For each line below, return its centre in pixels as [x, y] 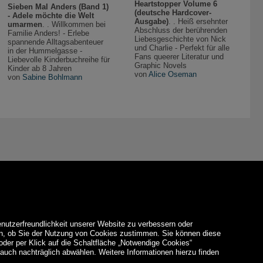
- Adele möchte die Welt [50, 16]
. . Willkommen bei [74, 25]
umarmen [25, 25]
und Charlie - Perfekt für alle [182, 48]
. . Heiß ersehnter [198, 21]
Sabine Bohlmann [52, 77]
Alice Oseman [173, 74]
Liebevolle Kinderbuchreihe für [58, 60]
